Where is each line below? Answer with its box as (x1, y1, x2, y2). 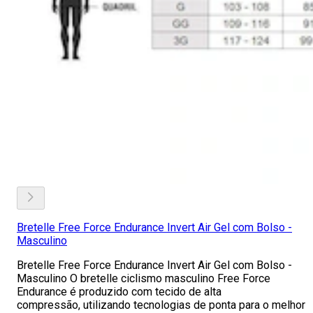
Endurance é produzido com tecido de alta (17, 285, 221, 298)
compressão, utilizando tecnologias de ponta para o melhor (17, 298, 305, 312)
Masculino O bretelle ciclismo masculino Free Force (17, 272, 270, 285)
